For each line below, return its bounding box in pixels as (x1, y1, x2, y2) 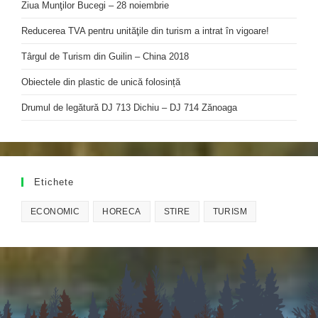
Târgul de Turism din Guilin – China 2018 (21, 50, 189, 62)
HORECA (102, 206, 141, 216)
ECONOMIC (31, 206, 80, 216)
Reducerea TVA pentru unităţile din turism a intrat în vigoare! (21, 25, 269, 36)
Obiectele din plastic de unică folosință (21, 76, 180, 87)
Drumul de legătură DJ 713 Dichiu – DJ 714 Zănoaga (21, 102, 237, 113)
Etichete (34, 176, 74, 187)
